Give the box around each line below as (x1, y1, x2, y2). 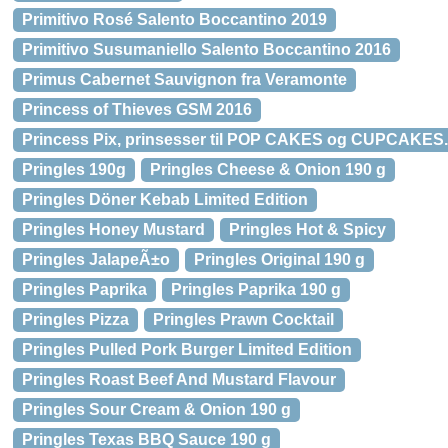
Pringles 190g (22, 161, 126, 178)
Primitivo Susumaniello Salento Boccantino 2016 (22, 41, 391, 58)
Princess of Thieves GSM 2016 (22, 101, 252, 118)
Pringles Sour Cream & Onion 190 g (22, 401, 291, 418)
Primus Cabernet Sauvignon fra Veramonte (22, 71, 347, 88)
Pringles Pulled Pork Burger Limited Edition (22, 341, 352, 358)
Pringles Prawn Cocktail (153, 311, 334, 328)
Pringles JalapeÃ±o (22, 251, 170, 268)
